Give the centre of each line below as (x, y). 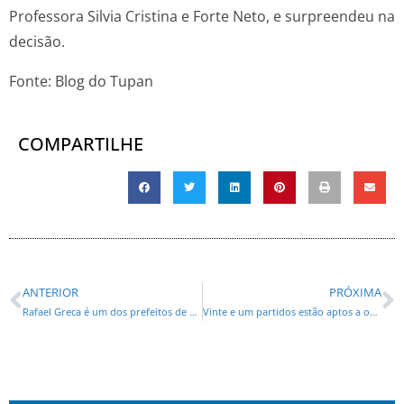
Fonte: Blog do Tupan (81, 81)
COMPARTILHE (81, 143)
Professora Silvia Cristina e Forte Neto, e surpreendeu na (202, 16)
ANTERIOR (50, 292)
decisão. (37, 41)
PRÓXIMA (355, 292)
